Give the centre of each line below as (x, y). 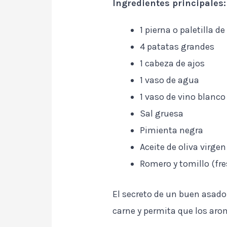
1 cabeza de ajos (173, 63)
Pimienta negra (172, 130)
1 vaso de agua (170, 80)
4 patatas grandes (177, 46)
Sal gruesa (162, 113)
